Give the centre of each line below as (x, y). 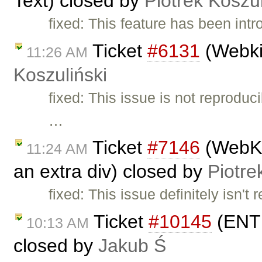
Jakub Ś (132, 246)
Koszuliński (60, 75)
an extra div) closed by (111, 172)
